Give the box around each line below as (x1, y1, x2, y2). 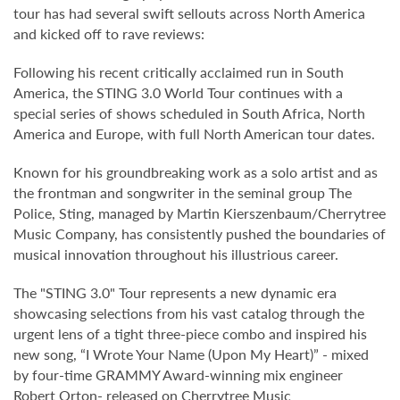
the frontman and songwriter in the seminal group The (13, 181, 352, 203)
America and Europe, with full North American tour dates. (13, 122, 375, 144)
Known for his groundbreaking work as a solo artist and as (13, 161, 378, 182)
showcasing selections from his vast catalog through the (13, 302, 364, 323)
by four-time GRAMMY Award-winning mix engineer (13, 363, 343, 385)
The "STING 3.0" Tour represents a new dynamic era (13, 281, 337, 303)
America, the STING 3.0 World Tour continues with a (13, 81, 343, 103)
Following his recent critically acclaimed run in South (13, 61, 344, 82)
